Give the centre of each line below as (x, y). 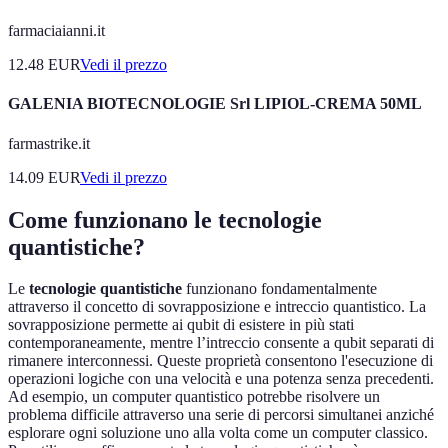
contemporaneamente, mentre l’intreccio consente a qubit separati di (221, 343)
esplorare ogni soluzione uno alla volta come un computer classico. (218, 433)
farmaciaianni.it (56, 31)
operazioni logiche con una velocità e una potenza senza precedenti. (221, 379)
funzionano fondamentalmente (279, 289)
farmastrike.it (49, 143)
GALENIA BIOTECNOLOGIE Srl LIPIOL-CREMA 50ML (215, 104)
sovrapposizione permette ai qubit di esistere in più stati (181, 325)
